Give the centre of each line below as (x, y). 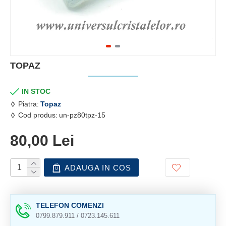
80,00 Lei (42, 140)
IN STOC (36, 91)
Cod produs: (38, 115)
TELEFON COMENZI (70, 205)
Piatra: (29, 104)
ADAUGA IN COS (98, 167)
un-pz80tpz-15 (82, 115)
